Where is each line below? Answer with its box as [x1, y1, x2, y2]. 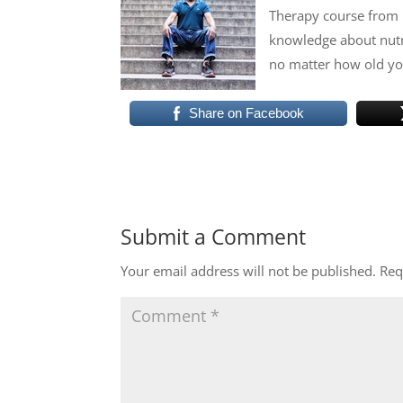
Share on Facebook [188, 105, 304, 121]
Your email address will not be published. [121, 262, 377, 281]
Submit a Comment [121, 222, 307, 252]
